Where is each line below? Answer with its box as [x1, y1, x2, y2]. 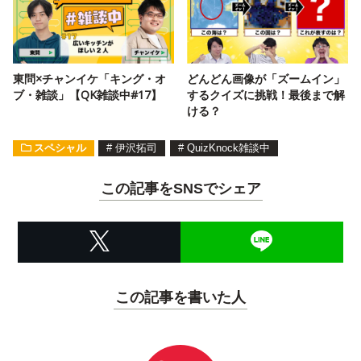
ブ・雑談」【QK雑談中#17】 [13, 87, 162, 103]
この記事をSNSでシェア [100, 180, 261, 197]
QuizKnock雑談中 [186, 142, 270, 155]
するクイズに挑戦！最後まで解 [187, 87, 345, 103]
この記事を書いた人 [115, 288, 246, 305]
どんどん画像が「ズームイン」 [187, 71, 345, 87]
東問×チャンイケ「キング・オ [13, 71, 166, 87]
